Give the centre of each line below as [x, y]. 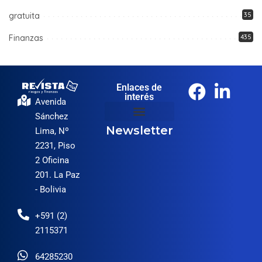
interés [139, 96]
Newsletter [139, 130]
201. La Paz [57, 175]
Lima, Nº [52, 131]
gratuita [24, 15]
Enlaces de [139, 87]
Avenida [51, 102]
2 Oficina [52, 161]
